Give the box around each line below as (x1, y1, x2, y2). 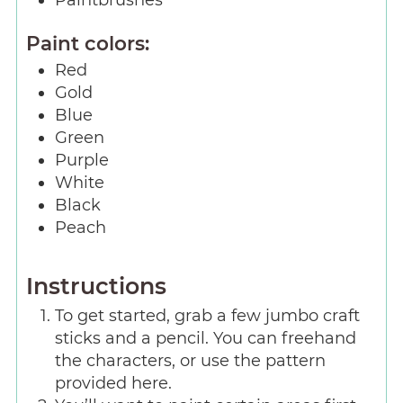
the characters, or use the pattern (54, 350, 326, 371)
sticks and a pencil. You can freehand (54, 327, 356, 348)
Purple (54, 150, 109, 171)
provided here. (54, 372, 172, 393)
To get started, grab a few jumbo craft (54, 305, 360, 326)
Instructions (25, 272, 166, 300)
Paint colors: (25, 31, 149, 56)
